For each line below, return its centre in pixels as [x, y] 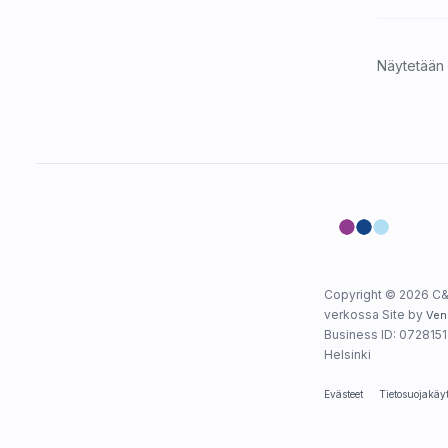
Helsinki [347, 354]
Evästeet [343, 393]
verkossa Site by [374, 314]
